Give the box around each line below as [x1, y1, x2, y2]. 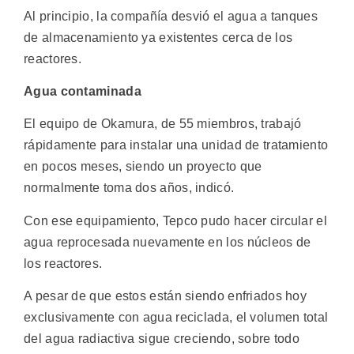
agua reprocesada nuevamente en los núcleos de [24, 235, 311, 249]
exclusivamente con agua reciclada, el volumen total [24, 311, 329, 325]
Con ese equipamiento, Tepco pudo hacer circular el [24, 213, 327, 228]
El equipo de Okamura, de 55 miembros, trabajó [24, 117, 302, 131]
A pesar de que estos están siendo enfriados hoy [24, 289, 307, 303]
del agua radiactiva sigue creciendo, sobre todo [24, 332, 300, 346]
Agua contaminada [24, 84, 141, 98]
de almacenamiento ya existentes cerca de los [24, 30, 293, 44]
